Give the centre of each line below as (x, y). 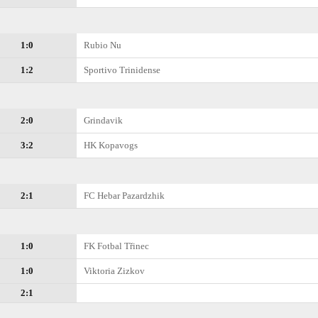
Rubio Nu (103, 45)
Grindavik (103, 120)
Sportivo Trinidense (122, 70)
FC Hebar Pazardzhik (124, 196)
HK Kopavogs (111, 145)
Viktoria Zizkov (114, 271)
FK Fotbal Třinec (116, 246)
